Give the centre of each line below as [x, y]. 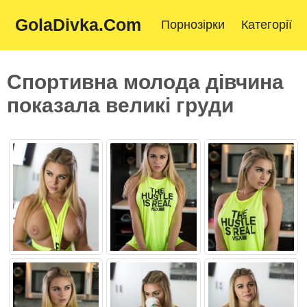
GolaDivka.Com [78, 25]
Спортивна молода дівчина [145, 82]
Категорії [267, 25]
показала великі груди [120, 105]
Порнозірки [193, 25]
